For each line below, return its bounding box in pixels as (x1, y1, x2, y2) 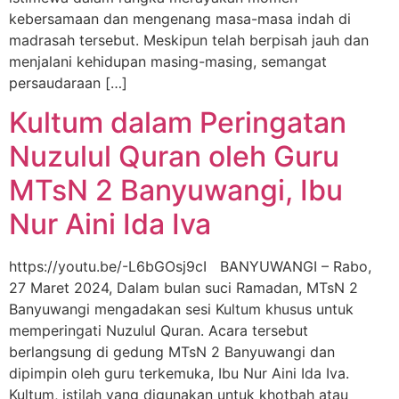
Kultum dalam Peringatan (9, 104, 346, 140)
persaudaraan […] (9, 73, 127, 92)
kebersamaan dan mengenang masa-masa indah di (9, 9, 351, 28)
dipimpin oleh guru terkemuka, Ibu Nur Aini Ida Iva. (9, 363, 349, 382)
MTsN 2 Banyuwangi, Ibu (9, 172, 343, 208)
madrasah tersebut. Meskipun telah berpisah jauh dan (9, 30, 369, 49)
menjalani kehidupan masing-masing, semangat (9, 52, 327, 70)
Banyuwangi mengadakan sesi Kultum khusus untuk (9, 299, 354, 318)
